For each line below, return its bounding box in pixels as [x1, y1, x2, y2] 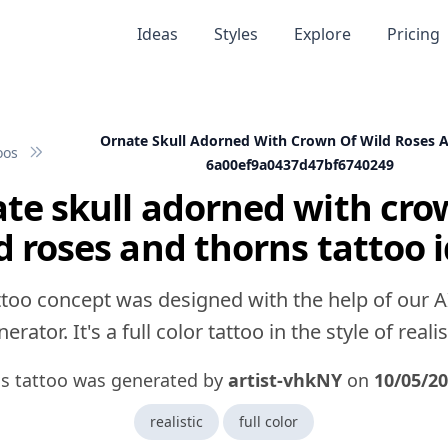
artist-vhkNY [228, 368, 342, 392]
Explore [293, 23, 351, 45]
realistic [150, 412, 203, 431]
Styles [213, 23, 258, 45]
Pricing [386, 23, 440, 45]
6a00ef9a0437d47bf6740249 [206, 155, 394, 174]
